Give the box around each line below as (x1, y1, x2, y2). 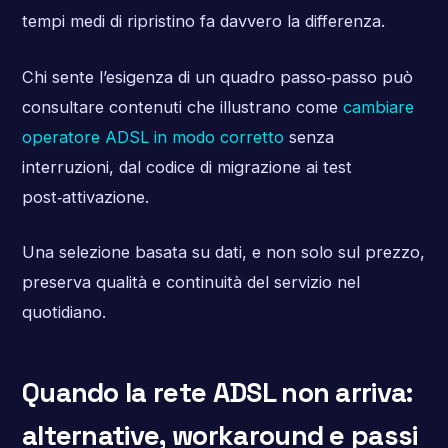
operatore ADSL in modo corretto (21, 126, 284, 147)
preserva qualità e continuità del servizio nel (21, 272, 360, 293)
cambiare (342, 96, 414, 117)
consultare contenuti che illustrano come (21, 96, 343, 117)
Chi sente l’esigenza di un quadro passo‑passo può (21, 66, 413, 87)
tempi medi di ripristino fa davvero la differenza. (21, 11, 385, 32)
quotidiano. (21, 302, 106, 323)
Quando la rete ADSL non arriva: (21, 375, 413, 411)
